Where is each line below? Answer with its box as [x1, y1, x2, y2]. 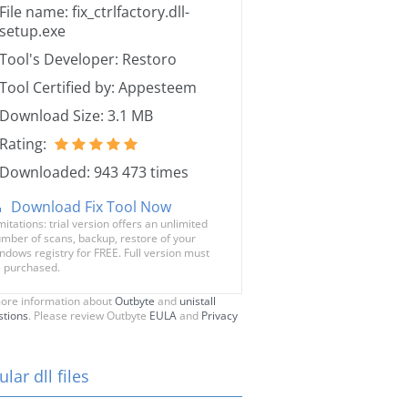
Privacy [201, 308, 238, 323]
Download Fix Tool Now [11, 197, 171, 217]
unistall [179, 293, 216, 309]
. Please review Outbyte [28, 308, 149, 323]
